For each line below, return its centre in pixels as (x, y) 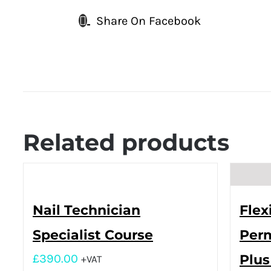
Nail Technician (87, 210)
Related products (126, 143)
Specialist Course (93, 235)
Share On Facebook (149, 21)
